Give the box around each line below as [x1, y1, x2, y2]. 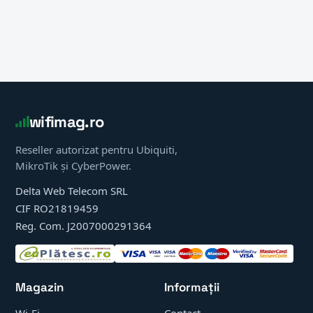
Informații [164, 279, 219, 295]
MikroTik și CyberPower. [15, 159, 131, 173]
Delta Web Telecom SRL [15, 184, 128, 198]
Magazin [15, 279, 64, 295]
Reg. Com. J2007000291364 [15, 219, 152, 233]
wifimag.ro [29, 112, 104, 131]
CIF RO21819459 [15, 201, 99, 215]
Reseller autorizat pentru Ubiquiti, [15, 143, 177, 156]
